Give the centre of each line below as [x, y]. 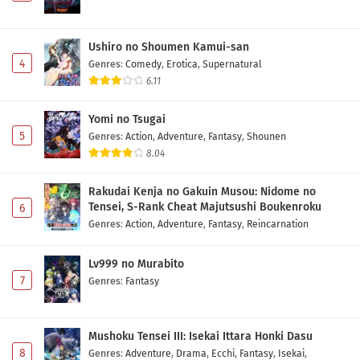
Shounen [266, 137]
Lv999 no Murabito [136, 264]
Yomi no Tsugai [127, 120]
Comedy [143, 64]
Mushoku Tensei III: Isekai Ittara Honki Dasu [200, 336]
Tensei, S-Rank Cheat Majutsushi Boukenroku [205, 207]
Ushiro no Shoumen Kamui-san [169, 47]
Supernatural [232, 64]
